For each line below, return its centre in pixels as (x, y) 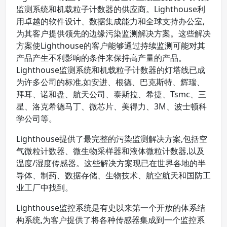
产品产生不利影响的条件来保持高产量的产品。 (101, 58)
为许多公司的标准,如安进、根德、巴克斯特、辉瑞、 (110, 82)
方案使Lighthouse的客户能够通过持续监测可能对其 (111, 46)
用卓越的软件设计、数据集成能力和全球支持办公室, (110, 21)
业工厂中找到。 (45, 187)
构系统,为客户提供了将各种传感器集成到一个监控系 (110, 220)
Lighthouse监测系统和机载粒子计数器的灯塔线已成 (111, 70)
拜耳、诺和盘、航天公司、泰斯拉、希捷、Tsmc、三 (111, 94)
